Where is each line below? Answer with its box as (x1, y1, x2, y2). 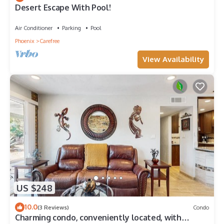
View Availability (142, 54, 204, 64)
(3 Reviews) (37, 203, 69, 211)
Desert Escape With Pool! (15, 2, 111, 12)
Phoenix (15, 37, 34, 44)
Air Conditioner (15, 24, 52, 31)
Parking (62, 24, 81, 31)
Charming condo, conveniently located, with (15, 212, 181, 223)
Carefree (39, 37, 59, 44)
